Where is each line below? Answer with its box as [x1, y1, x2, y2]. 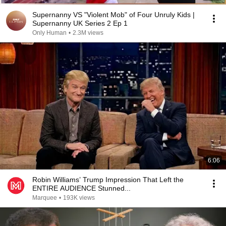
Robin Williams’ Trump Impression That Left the [32, 176, 184, 184]
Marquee [32, 194, 57, 201]
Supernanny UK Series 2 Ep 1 [32, 19, 128, 27]
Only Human [32, 29, 67, 36]
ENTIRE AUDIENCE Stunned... [32, 184, 131, 192]
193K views [63, 194, 95, 201]
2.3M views [73, 29, 103, 36]
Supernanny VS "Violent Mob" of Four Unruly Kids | [32, 11, 195, 19]
